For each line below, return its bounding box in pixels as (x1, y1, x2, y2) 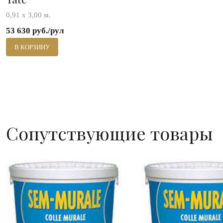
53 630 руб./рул (6, 26, 64, 35)
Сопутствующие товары (6, 121, 213, 145)
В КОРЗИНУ (14, 43, 50, 51)
